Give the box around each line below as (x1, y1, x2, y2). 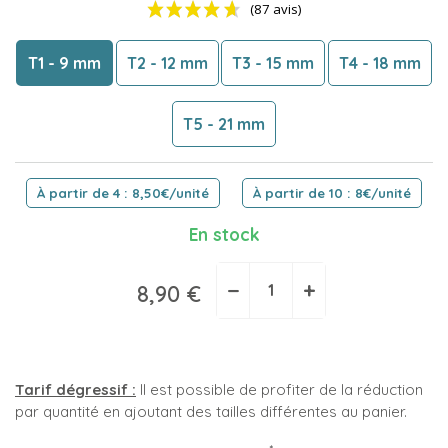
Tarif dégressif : (15, 379, 136, 399)
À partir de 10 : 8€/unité (253, 185, 411, 202)
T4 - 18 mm (338, 53, 421, 74)
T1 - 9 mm (28, 53, 102, 74)
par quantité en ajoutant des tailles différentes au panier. (15, 401, 407, 421)
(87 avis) (294, 157, 355, 179)
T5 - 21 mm (183, 114, 265, 135)
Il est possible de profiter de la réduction (136, 379, 423, 399)
